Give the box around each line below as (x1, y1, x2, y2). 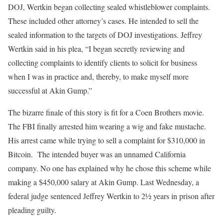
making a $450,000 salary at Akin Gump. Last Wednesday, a (8, 176, 199, 187)
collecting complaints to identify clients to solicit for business (8, 57, 197, 68)
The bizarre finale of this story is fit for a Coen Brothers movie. (8, 107, 204, 117)
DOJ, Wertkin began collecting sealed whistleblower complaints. (8, 1, 210, 12)
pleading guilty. (8, 204, 56, 215)
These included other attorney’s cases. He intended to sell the (8, 15, 199, 26)
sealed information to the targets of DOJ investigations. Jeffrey (8, 29, 202, 40)
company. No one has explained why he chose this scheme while (8, 162, 211, 173)
